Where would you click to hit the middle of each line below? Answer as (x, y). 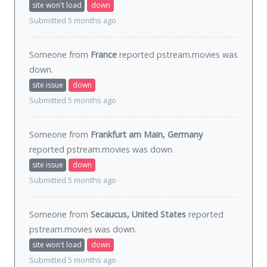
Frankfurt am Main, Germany (147, 135)
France (104, 55)
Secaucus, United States (138, 215)
